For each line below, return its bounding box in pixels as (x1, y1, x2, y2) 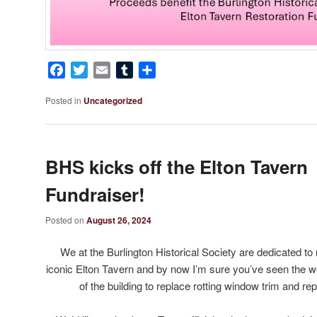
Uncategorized (83, 94, 142, 107)
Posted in (45, 94, 81, 106)
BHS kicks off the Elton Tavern (45, 153, 308, 180)
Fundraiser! (45, 180, 145, 207)
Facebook (65, 62, 115, 78)
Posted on (45, 213, 86, 226)
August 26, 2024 (86, 213, 151, 226)
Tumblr (133, 62, 168, 78)
